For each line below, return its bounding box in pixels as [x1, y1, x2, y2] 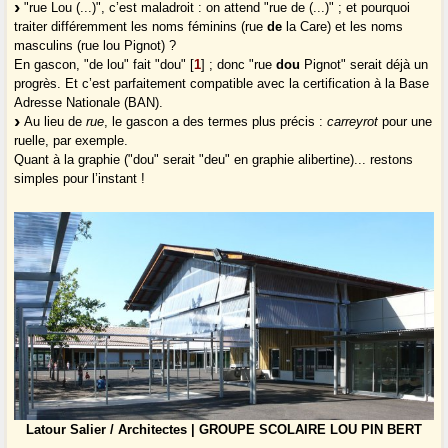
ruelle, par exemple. [14, 133, 129, 149]
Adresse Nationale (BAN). [14, 95, 164, 111]
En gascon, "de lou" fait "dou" [14, 57, 187, 73]
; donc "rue [205, 57, 277, 73]
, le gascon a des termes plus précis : [104, 114, 328, 130]
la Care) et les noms [282, 19, 404, 35]
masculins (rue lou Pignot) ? [14, 38, 177, 54]
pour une [378, 114, 433, 130]
